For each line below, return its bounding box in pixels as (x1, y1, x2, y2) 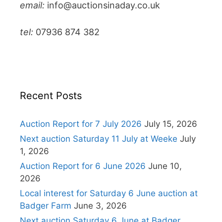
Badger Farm (20, 201, 71, 211)
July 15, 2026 (144, 119, 197, 129)
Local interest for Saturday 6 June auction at (20, 188, 198, 199)
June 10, (148, 161, 182, 171)
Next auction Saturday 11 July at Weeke (20, 134, 177, 144)
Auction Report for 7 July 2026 (20, 119, 142, 129)
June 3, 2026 (74, 201, 127, 211)
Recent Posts (20, 90, 82, 102)
